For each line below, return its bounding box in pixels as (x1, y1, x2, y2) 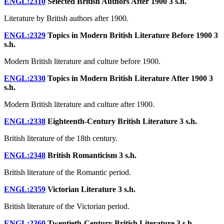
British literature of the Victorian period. (4, 201, 129, 210)
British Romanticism (45, 150, 119, 159)
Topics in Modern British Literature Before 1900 (45, 30, 214, 39)
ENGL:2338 (4, 116, 45, 125)
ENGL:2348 (4, 150, 45, 159)
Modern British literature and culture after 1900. (4, 99, 154, 108)
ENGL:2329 (4, 30, 45, 39)
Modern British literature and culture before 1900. (4, 56, 160, 65)
